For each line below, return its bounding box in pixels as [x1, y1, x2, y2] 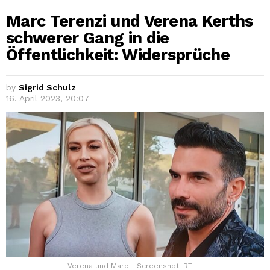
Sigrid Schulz [19, 82, 76, 92]
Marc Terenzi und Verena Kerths [6, 11, 253, 31]
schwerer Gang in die [6, 28, 169, 48]
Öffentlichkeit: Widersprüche [6, 45, 230, 64]
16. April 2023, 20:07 [6, 93, 89, 103]
